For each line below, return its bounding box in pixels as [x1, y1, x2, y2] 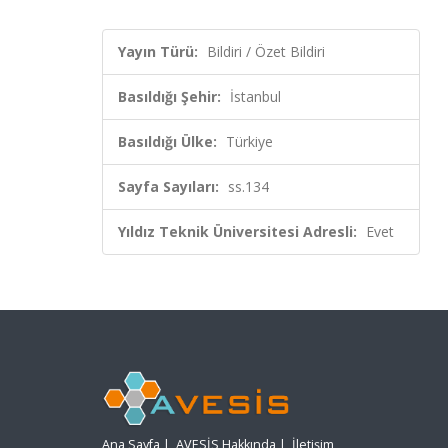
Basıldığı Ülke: [118, 132, 217, 151]
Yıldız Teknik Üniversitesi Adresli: [118, 222, 357, 241]
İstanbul [230, 87, 281, 106]
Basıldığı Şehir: [118, 87, 221, 106]
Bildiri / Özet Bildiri [207, 42, 325, 61]
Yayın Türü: [118, 42, 198, 61]
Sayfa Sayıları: [118, 177, 219, 196]
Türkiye [226, 132, 273, 151]
